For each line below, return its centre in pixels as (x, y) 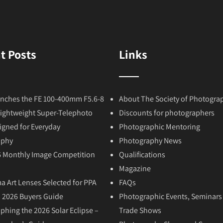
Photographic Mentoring (160, 127)
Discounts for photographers (167, 113)
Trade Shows (140, 210)
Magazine (135, 168)
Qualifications (142, 155)
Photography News (150, 141)
